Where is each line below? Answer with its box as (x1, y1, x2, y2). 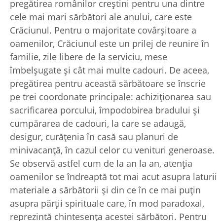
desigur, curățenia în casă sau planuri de (10, 130, 178, 143)
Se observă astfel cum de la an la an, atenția (10, 157, 192, 169)
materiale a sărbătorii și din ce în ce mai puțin (10, 184, 201, 196)
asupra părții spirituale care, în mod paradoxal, (10, 197, 204, 209)
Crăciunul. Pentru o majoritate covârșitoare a (10, 24, 196, 36)
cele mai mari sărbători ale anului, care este (10, 10, 192, 23)
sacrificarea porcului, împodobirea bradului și (10, 104, 200, 116)
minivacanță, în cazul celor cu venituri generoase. (10, 144, 215, 156)
